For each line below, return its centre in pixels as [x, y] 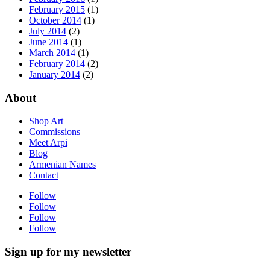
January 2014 [55, 74]
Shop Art [46, 121]
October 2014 [55, 20]
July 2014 [48, 31]
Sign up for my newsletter [68, 252]
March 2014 [52, 52]
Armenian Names [62, 165]
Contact [44, 175]
